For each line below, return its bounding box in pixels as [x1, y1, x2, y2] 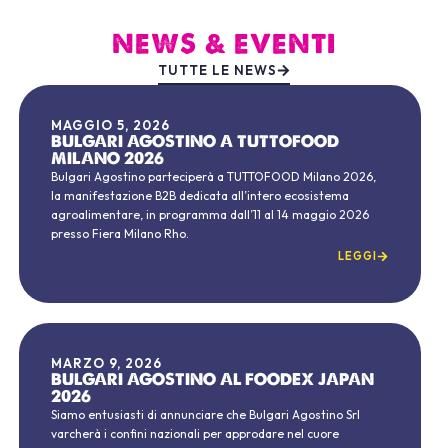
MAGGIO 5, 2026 [51, 116, 171, 133]
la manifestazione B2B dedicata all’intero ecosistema [51, 187, 350, 203]
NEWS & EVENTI [112, 27, 336, 61]
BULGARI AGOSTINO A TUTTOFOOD [51, 130, 340, 151]
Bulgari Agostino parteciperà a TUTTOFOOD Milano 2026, [51, 168, 377, 184]
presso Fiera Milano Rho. [51, 225, 190, 241]
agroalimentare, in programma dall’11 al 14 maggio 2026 [51, 206, 370, 222]
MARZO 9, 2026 [51, 354, 163, 371]
